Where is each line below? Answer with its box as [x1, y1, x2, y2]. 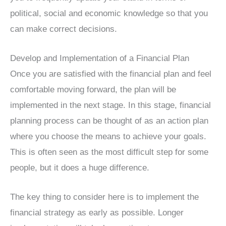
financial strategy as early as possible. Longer [10, 208, 184, 218]
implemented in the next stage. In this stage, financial [10, 100, 211, 110]
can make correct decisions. [10, 24, 117, 34]
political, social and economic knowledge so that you [10, 8, 208, 18]
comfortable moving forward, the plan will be [10, 85, 176, 94]
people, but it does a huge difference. [10, 163, 149, 173]
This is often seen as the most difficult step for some [10, 147, 208, 157]
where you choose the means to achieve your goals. [10, 132, 206, 141]
